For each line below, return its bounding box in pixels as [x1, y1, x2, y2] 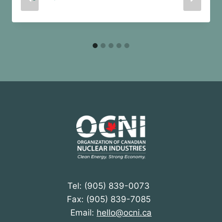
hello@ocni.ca [97, 207, 152, 218]
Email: [70, 207, 97, 218]
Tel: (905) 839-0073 [67, 180, 155, 191]
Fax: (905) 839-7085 [66, 194, 156, 204]
